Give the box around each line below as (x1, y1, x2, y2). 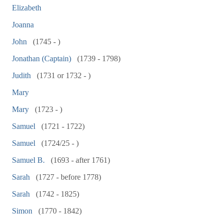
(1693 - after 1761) (49, 156, 110, 164)
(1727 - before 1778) (34, 173, 101, 181)
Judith (12, 71, 31, 80)
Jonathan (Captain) (12, 54, 71, 63)
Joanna (12, 20, 34, 29)
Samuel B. (12, 156, 45, 164)
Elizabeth (12, 3, 41, 12)
